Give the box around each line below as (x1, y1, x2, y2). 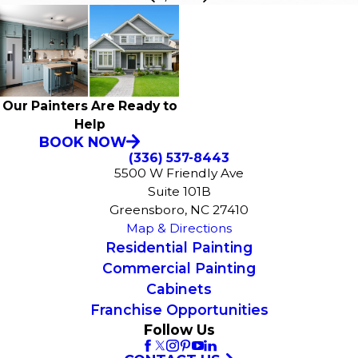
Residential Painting (105, 238, 253, 256)
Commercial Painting (102, 259, 256, 276)
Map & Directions (126, 220, 232, 236)
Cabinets (146, 280, 212, 297)
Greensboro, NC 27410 (109, 201, 249, 217)
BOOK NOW (38, 133, 126, 150)
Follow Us (143, 320, 215, 338)
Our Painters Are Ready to (2, 97, 177, 113)
